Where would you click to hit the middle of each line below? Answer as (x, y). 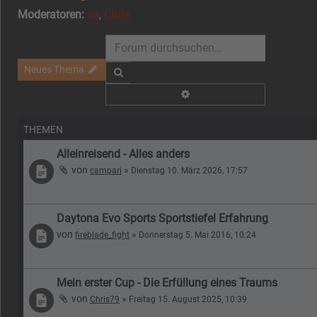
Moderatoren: (51, 14)
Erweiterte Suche (228, 93)
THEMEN (43, 129)
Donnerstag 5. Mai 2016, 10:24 (198, 235)
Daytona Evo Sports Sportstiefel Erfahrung (163, 218)
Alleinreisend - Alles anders (123, 154)
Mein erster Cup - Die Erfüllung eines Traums (167, 282)
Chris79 (105, 299)
